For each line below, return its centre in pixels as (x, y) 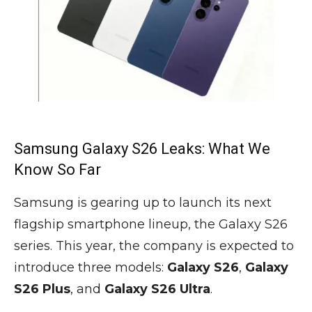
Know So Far (57, 170)
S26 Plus (42, 289)
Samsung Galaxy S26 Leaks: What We (142, 149)
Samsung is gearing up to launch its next (143, 203)
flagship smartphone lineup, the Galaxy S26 (151, 225)
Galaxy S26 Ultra (157, 289)
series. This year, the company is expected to (154, 246)
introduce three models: (91, 268)
